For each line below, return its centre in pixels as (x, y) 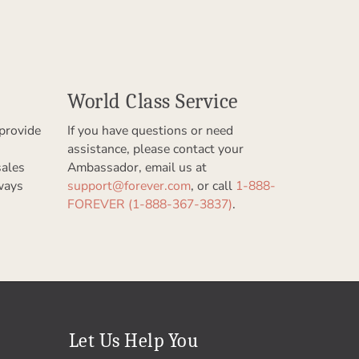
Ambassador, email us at (137, 168)
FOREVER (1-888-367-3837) (150, 205)
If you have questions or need (151, 131)
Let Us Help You (134, 341)
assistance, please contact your (156, 149)
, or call (214, 186)
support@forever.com (129, 186)
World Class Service (153, 101)
